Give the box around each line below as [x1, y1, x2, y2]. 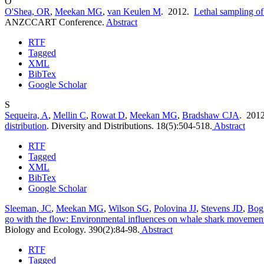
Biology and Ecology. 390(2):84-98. [5, 224, 140, 235]
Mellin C [53, 110, 86, 120]
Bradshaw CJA [182, 110, 239, 120]
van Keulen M [107, 6, 161, 16]
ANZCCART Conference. [5, 16, 106, 27]
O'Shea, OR [5, 6, 50, 16]
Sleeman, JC [5, 203, 51, 213]
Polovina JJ [154, 203, 196, 213]
